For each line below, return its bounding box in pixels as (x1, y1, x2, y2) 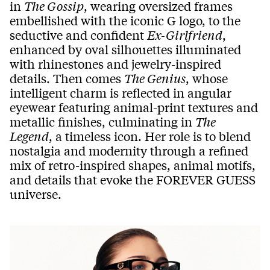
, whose (186, 69, 228, 86)
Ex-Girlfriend (147, 26, 222, 43)
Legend (10, 127, 49, 144)
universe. (10, 185, 61, 202)
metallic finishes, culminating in (10, 113, 195, 130)
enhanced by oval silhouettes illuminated (10, 40, 241, 57)
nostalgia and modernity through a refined (10, 142, 248, 159)
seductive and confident (10, 26, 147, 43)
